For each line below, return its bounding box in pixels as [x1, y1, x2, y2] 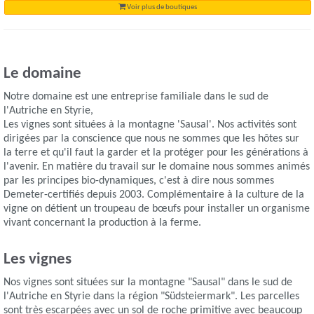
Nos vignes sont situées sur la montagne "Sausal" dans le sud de [4, 277, 293, 289]
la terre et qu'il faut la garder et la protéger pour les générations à [4, 147, 309, 159]
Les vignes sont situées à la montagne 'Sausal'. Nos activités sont [4, 119, 297, 131]
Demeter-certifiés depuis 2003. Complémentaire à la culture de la [4, 189, 305, 201]
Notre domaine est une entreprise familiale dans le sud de [4, 91, 269, 103]
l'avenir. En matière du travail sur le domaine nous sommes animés [4, 161, 310, 173]
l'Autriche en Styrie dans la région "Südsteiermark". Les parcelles [4, 291, 300, 303]
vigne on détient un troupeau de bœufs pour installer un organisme [4, 203, 310, 215]
